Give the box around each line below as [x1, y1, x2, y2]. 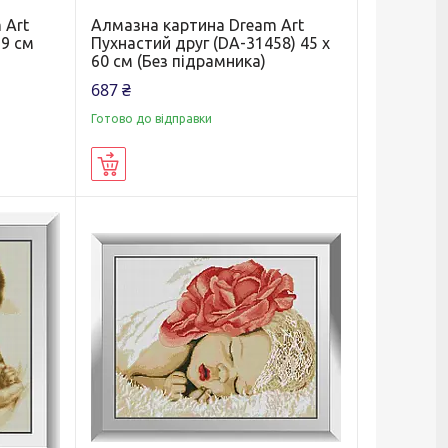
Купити [125, 157, 171, 174]
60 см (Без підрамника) [90, 52, 266, 71]
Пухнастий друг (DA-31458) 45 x [90, 34, 330, 53]
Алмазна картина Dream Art [90, 16, 304, 35]
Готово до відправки [90, 112, 212, 126]
